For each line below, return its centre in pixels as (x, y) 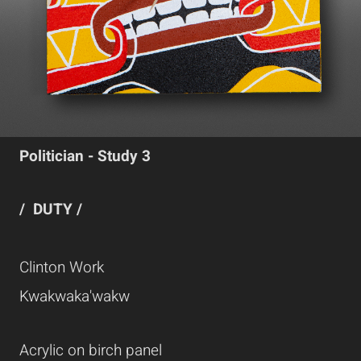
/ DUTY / (51, 210)
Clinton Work (62, 268)
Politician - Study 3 (85, 156)
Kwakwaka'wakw (75, 297)
